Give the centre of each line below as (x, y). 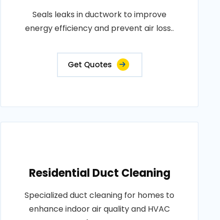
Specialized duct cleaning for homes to (100, 195)
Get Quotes (90, 65)
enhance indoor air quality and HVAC (100, 209)
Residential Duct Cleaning (99, 173)
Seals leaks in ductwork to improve (100, 14)
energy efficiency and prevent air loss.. (100, 28)
